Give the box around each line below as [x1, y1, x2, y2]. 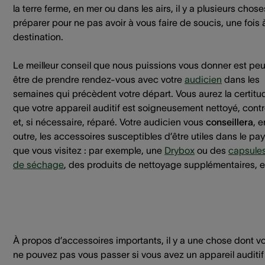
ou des [195, 145, 228, 156]
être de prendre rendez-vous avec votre [13, 74, 185, 85]
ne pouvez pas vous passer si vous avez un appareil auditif [13, 249, 264, 260]
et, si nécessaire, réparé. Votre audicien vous [13, 117, 206, 127]
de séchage [13, 159, 64, 170]
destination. [13, 31, 63, 42]
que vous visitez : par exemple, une [13, 145, 164, 156]
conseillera [206, 117, 253, 127]
